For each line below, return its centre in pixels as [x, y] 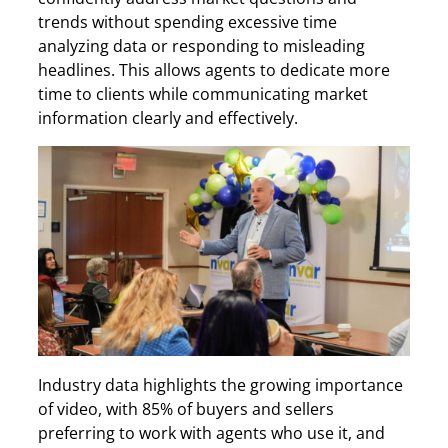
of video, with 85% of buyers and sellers [186, 408]
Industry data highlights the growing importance [220, 384]
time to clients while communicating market [203, 94]
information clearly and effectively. [168, 118]
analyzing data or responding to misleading [201, 46]
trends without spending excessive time [187, 22]
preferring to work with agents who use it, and [211, 432]
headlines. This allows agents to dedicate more [214, 70]
